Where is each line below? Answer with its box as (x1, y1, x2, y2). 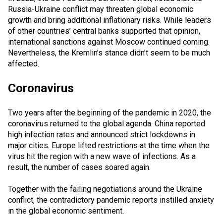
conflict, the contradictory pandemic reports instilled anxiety (8, 195, 214, 205)
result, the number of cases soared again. (8, 162, 151, 172)
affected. (8, 59, 39, 69)
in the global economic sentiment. (8, 206, 124, 216)
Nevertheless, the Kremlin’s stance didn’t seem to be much (8, 48, 210, 58)
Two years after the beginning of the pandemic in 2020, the (8, 108, 211, 117)
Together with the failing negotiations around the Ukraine (8, 184, 202, 194)
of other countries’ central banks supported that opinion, (8, 26, 200, 36)
